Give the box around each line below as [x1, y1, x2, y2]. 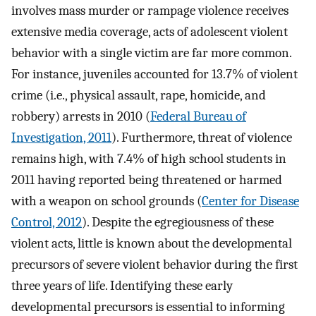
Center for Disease [202, 193, 299, 209]
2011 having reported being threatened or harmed [11, 172, 282, 188]
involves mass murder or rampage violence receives [11, 3, 288, 19]
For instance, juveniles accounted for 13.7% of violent [11, 66, 298, 83]
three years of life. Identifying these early [11, 278, 233, 294]
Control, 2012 [11, 214, 82, 231]
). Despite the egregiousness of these [82, 214, 274, 231]
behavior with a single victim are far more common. [11, 45, 291, 61]
